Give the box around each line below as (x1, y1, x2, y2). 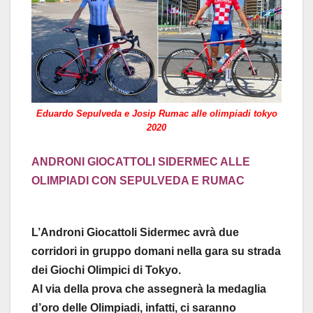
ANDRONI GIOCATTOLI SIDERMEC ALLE (31, 156, 250, 168)
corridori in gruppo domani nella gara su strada (31, 245, 281, 258)
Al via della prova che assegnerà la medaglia (31, 283, 266, 296)
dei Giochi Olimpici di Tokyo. (31, 264, 181, 277)
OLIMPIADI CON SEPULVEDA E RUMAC (31, 175, 245, 187)
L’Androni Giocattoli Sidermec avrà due (31, 226, 239, 239)
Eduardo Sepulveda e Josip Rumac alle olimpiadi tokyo (36, 108, 277, 119)
